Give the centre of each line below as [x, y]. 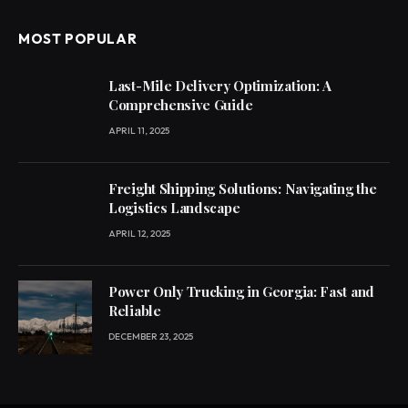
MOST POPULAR [78, 39]
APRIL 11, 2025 [139, 131]
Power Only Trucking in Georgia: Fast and [241, 291]
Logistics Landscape [174, 208]
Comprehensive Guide [181, 105]
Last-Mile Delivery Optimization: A [220, 86]
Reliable [135, 311]
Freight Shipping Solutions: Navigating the [243, 189]
